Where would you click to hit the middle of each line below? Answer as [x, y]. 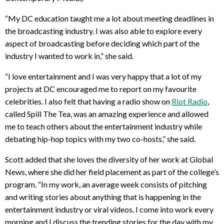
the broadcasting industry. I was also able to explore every [103, 30]
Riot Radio [189, 101]
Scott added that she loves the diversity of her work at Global [109, 159]
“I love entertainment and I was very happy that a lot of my [103, 76]
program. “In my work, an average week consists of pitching [106, 184]
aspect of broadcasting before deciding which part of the [102, 43]
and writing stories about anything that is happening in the [103, 196]
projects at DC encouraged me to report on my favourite [101, 88]
